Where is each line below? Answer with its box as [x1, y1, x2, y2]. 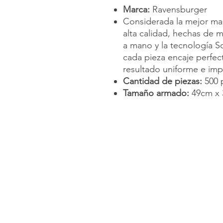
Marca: [123, 3, 150, 15]
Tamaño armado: [123, 87, 192, 99]
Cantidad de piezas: [123, 75, 205, 87]
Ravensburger [150, 3, 207, 15]
